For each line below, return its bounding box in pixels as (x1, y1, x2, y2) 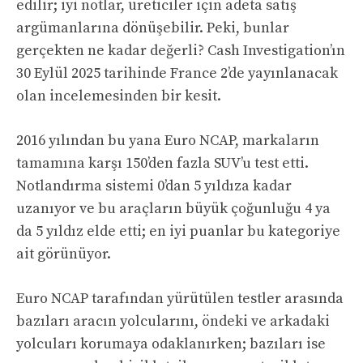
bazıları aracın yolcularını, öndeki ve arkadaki (16, 312, 330, 331)
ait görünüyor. (16, 245, 111, 264)
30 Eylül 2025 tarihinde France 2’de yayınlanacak (16, 64, 338, 83)
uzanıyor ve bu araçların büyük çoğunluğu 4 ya (16, 199, 331, 219)
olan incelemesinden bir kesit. (16, 87, 221, 106)
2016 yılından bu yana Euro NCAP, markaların (16, 131, 319, 151)
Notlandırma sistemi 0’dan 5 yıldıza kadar (16, 177, 292, 196)
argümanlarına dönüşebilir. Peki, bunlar (16, 19, 289, 38)
